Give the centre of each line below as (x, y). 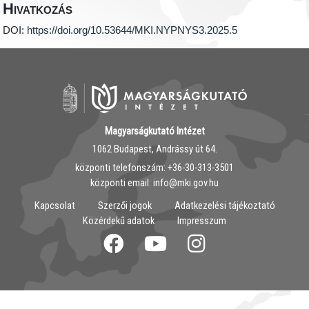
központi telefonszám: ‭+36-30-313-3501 (154, 167)
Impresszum (202, 221)
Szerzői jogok (124, 206)
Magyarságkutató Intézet (154, 131)
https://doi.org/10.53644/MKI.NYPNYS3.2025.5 (132, 31)
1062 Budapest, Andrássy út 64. (154, 149)
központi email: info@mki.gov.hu (154, 182)
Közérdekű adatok (119, 221)
